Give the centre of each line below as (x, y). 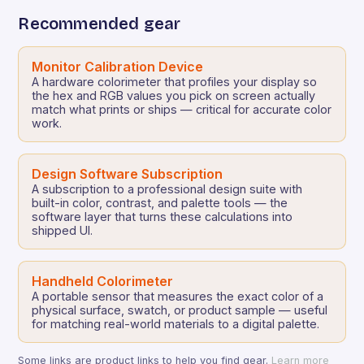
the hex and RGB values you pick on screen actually (174, 96)
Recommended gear (100, 24)
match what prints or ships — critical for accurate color (182, 110)
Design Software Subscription (128, 174)
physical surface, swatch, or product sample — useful (180, 310)
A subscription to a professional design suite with (167, 189)
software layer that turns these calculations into (162, 217)
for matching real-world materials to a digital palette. (176, 324)
